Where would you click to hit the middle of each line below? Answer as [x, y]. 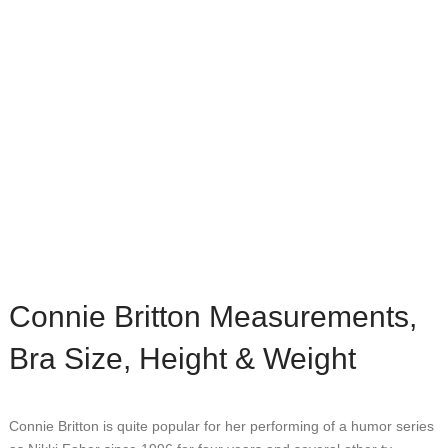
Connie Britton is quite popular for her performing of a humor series [221, 426]
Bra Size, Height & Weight [182, 358]
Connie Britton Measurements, [212, 316]
